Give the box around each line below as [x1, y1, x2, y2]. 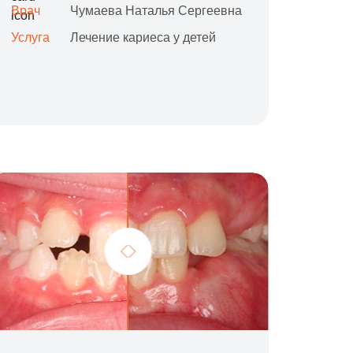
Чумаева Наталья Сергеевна [70, 4, 243, 17]
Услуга [11, 31, 50, 44]
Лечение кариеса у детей [70, 31, 217, 44]
